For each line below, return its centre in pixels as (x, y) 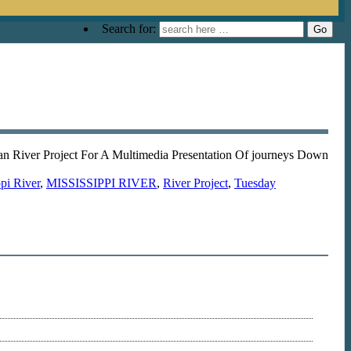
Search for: (129, 29)
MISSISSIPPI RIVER (101, 183)
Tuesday (255, 183)
